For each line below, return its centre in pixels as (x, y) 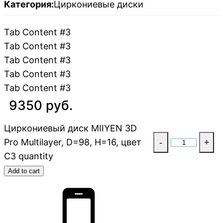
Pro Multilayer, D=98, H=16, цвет (73, 142)
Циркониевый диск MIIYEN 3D (70, 128)
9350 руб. (41, 106)
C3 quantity (29, 156)
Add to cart (24, 171)
